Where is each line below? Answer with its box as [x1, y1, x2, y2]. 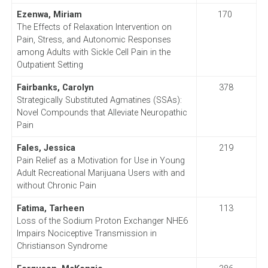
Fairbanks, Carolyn [16, 82, 94, 93]
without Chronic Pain [16, 180, 96, 191]
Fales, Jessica [16, 142, 75, 153]
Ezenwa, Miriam [16, 9, 82, 20]
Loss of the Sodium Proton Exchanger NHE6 [16, 215, 188, 226]
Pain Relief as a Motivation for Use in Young [16, 155, 185, 166]
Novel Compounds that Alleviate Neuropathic [16, 107, 187, 118]
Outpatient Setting [16, 59, 83, 70]
